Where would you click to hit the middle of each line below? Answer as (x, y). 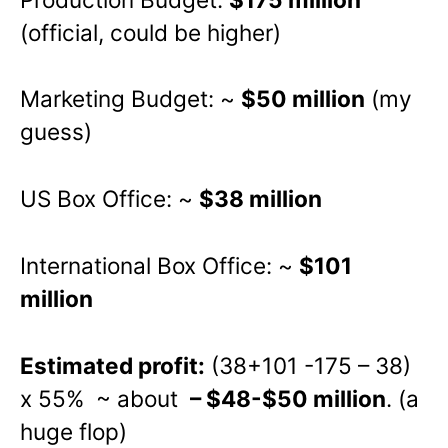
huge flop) (73, 432)
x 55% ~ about (105, 399)
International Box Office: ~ (159, 266)
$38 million (260, 199)
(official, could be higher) (150, 32)
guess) (56, 132)
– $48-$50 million (288, 399)
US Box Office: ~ (109, 199)
